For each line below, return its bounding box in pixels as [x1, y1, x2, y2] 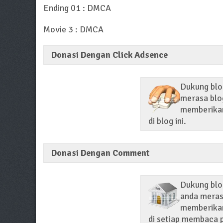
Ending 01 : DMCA [43, 2, 111, 14]
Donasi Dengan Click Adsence [51, 49, 168, 61]
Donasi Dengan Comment [51, 147, 149, 159]
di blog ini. [148, 115, 186, 127]
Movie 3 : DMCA [43, 24, 104, 35]
